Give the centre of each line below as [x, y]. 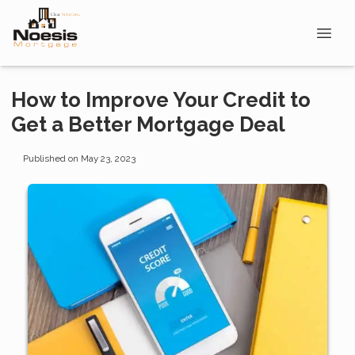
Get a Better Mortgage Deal [148, 124]
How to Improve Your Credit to [161, 100]
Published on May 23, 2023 [79, 158]
